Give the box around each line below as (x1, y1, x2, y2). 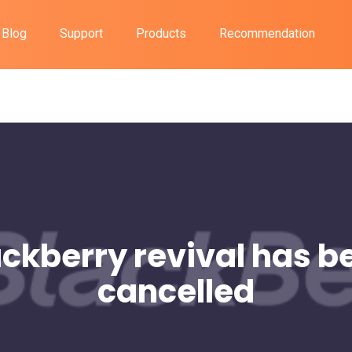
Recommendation (218, 26, 315, 41)
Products (135, 26, 186, 41)
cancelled (97, 269, 255, 313)
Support (59, 26, 103, 41)
